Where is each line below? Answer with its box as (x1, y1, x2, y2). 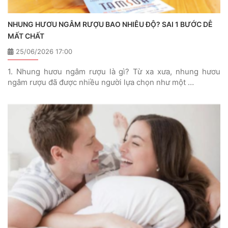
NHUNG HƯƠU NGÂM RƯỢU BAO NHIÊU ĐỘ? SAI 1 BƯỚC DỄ (8, 19, 213, 28)
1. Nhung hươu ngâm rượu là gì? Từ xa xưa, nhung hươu (8, 66, 220, 76)
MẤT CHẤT (8, 31, 44, 40)
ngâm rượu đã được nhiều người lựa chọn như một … (8, 77, 194, 87)
